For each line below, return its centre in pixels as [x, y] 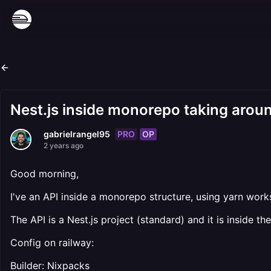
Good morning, [44, 174]
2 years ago [64, 145]
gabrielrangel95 [77, 134]
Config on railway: [52, 243]
